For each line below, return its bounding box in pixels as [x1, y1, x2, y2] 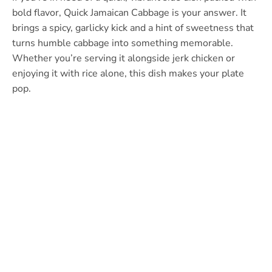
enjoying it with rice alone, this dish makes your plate [12, 66, 244, 80]
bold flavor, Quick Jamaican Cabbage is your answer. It [12, 5, 246, 19]
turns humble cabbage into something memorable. [12, 36, 233, 50]
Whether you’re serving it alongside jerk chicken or [12, 51, 235, 65]
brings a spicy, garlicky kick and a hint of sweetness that [12, 21, 254, 35]
